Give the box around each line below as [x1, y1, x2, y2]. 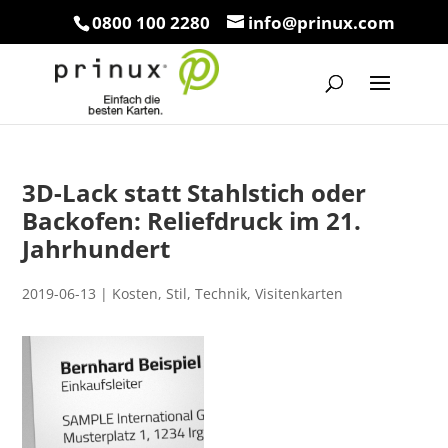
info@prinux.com [248, 10, 395, 34]
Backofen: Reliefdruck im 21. [22, 204, 362, 237]
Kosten [112, 284, 159, 303]
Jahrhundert [22, 232, 171, 265]
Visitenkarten [255, 284, 344, 303]
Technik [195, 284, 248, 303]
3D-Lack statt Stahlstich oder [22, 176, 367, 209]
